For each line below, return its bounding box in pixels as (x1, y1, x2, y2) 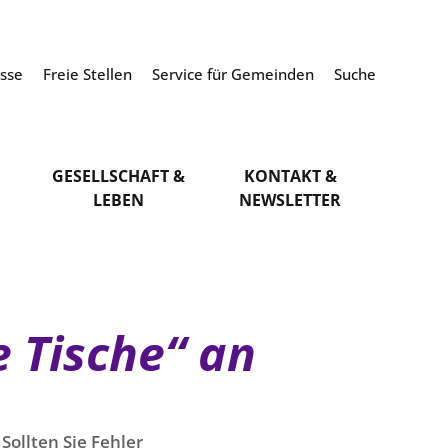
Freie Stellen (42, 64, 136, 84)
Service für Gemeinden (151, 64, 318, 84)
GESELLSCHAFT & (52, 165, 186, 187)
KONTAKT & (243, 165, 337, 187)
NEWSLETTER (239, 189, 342, 211)
